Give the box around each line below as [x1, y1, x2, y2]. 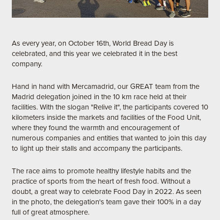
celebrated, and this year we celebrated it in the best [12, 49, 177, 58]
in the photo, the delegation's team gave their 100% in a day [12, 197, 201, 206]
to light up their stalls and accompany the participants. [12, 143, 182, 153]
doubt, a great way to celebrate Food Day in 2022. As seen [12, 187, 201, 196]
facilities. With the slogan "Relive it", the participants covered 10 [12, 102, 208, 111]
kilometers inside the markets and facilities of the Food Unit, [12, 112, 201, 122]
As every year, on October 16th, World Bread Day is [12, 38, 174, 48]
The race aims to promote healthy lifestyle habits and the [12, 166, 191, 175]
